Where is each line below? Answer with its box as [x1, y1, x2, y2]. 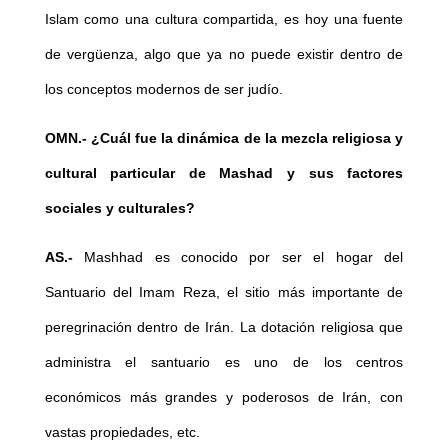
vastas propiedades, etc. [44, 423, 200, 440]
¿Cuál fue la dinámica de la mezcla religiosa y [90, 129, 404, 146]
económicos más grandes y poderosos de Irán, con [44, 388, 404, 405]
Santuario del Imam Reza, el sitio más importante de [44, 283, 404, 300]
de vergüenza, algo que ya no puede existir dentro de [44, 45, 404, 62]
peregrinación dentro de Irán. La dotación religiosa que [44, 318, 404, 335]
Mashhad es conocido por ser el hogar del [72, 248, 404, 265]
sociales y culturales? [44, 199, 195, 216]
